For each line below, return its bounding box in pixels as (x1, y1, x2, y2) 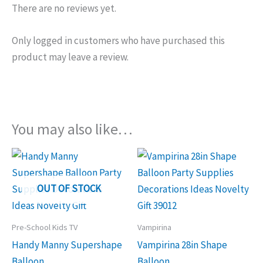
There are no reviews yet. (12, 1, 116, 15)
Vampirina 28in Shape (137, 238, 227, 251)
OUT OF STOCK (36, 182, 101, 195)
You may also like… (12, 120, 133, 139)
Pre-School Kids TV (12, 221, 77, 232)
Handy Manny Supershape (12, 238, 122, 251)
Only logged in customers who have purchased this (12, 33, 225, 47)
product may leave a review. (12, 50, 129, 63)
